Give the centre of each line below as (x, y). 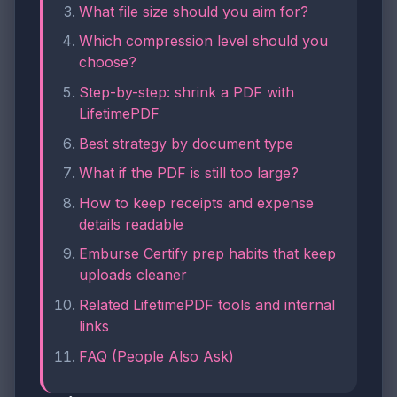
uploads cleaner (133, 275)
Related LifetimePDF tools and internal (207, 304)
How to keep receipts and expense (196, 202)
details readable (131, 224)
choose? (108, 62)
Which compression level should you (203, 41)
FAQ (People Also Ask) (156, 356)
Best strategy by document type (186, 143)
